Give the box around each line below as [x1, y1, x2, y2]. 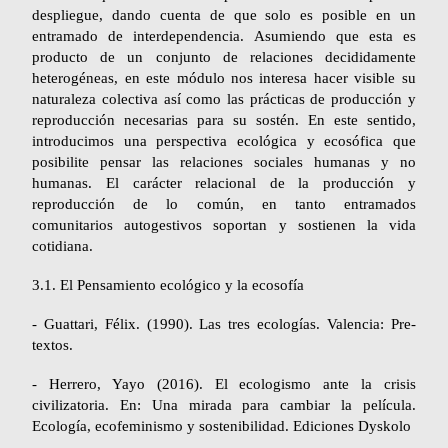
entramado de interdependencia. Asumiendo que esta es [32, 27, 416, 44]
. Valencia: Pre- [315, 315, 416, 332]
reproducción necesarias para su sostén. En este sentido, [32, 111, 416, 128]
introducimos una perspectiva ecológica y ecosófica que [32, 132, 416, 149]
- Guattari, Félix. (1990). [32, 315, 194, 332]
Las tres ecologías [199, 315, 316, 332]
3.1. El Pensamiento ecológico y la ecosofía [32, 276, 305, 293]
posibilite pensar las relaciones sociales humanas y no [32, 153, 416, 170]
